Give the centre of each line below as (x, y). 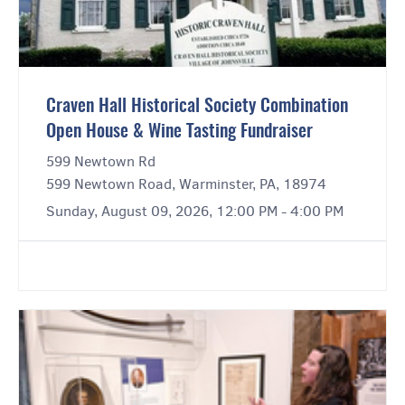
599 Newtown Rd (101, 162)
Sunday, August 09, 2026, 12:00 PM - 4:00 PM (195, 212)
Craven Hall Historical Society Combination (197, 107)
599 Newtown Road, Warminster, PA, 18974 (186, 184)
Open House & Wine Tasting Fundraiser (179, 132)
